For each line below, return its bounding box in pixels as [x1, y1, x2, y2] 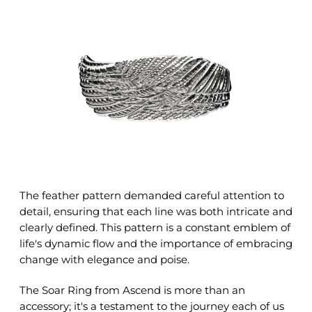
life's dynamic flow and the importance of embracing [19, 237, 292, 251]
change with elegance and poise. [19, 253, 189, 267]
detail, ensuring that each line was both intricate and [19, 205, 292, 219]
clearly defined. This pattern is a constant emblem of [19, 221, 290, 235]
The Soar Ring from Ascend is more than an [19, 283, 245, 297]
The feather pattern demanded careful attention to [19, 189, 284, 203]
